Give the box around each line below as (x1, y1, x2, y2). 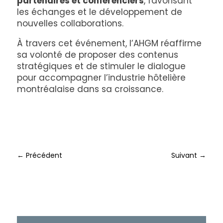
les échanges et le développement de (16, 5, 182, 18)
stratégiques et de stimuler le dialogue (16, 60, 186, 72)
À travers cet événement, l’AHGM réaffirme (16, 37, 202, 49)
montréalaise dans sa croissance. (16, 83, 163, 95)
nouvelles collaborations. (16, 17, 123, 29)
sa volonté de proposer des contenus (16, 48, 178, 61)
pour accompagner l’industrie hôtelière (16, 71, 186, 84)
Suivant (171, 150, 198, 160)
